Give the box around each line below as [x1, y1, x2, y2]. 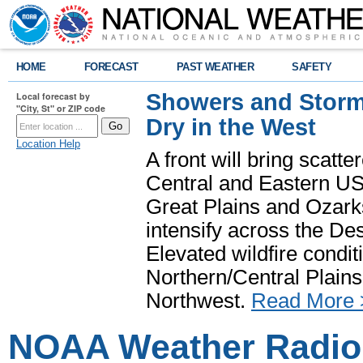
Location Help [16, 138, 80, 150]
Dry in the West [146, 114, 316, 140]
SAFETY [292, 61, 332, 73]
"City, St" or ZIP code [16, 102, 105, 114]
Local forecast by [16, 90, 90, 102]
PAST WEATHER [176, 61, 254, 73]
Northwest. [146, 289, 251, 312]
